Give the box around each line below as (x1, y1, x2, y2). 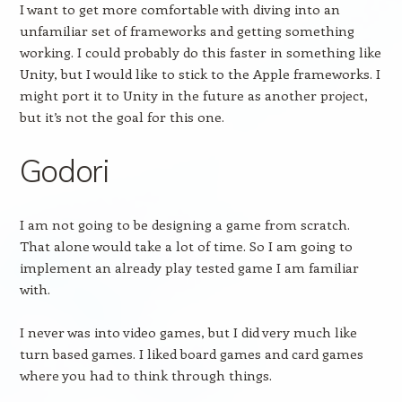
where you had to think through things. (19, 366, 272, 384)
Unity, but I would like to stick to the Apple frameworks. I (19, 65, 380, 83)
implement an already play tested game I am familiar (19, 258, 359, 276)
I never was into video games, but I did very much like (19, 323, 357, 341)
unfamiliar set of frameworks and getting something (19, 22, 354, 39)
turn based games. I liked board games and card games (19, 345, 363, 363)
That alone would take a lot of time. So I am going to (19, 237, 353, 255)
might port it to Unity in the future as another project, (19, 86, 368, 104)
